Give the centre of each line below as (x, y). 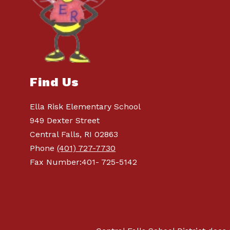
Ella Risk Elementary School (85, 107)
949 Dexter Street (65, 121)
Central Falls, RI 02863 (74, 135)
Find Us (55, 82)
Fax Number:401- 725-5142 (84, 162)
